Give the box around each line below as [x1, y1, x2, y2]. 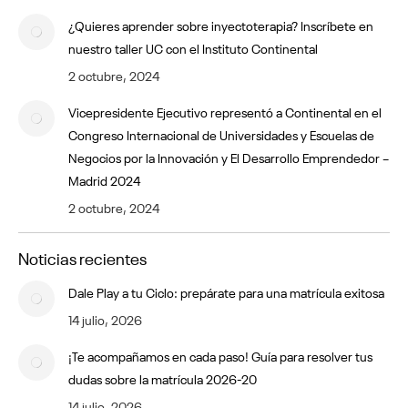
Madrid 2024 [68, 169, 140, 189]
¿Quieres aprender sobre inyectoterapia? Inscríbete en [68, 15, 373, 34]
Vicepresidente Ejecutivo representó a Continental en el [68, 101, 382, 120]
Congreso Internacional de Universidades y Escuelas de [68, 124, 374, 143]
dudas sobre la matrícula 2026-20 [68, 368, 257, 387]
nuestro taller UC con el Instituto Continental [68, 37, 318, 56]
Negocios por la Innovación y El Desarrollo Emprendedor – [68, 147, 389, 166]
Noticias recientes [18, 244, 147, 269]
